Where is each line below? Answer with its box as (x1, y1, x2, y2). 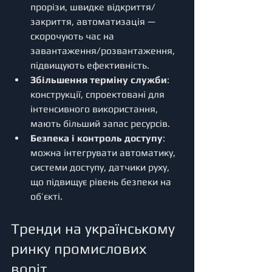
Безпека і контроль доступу (30, 132, 163, 144)
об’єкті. (30, 190, 63, 202)
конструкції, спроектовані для (30, 88, 167, 100)
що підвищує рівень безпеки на (30, 175, 174, 188)
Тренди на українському (11, 220, 178, 237)
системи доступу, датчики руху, (30, 161, 172, 173)
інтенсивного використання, (30, 103, 160, 115)
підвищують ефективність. (30, 59, 149, 71)
